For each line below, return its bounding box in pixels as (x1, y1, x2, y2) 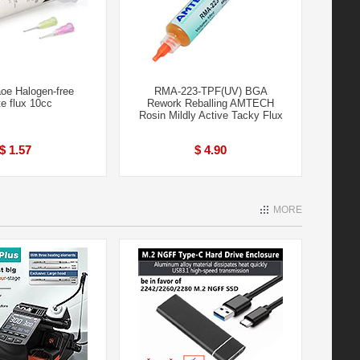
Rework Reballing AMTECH (147, 97, 274, 109)
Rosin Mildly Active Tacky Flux (138, 109, 283, 121)
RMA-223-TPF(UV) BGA (153, 85, 268, 97)
